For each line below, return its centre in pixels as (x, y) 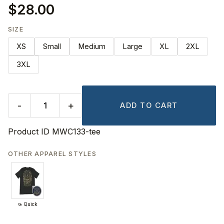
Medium (92, 47)
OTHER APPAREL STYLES (52, 153)
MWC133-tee (76, 132)
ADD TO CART (149, 106)
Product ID (29, 132)
